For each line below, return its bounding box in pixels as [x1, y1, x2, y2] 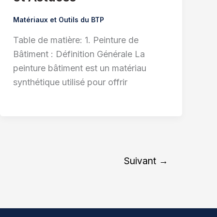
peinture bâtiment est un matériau [13, 63, 146, 74]
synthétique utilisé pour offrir [13, 77, 127, 88]
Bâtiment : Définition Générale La [13, 49, 145, 60]
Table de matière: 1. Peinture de [13, 35, 139, 46]
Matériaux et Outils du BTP [13, 15, 104, 24]
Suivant [124, 155, 159, 167]
